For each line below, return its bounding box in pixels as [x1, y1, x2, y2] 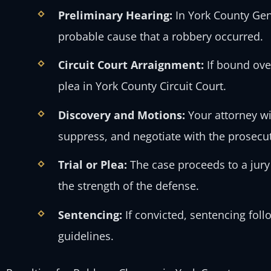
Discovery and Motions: [58, 107, 186, 122]
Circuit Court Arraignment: [58, 57, 204, 73]
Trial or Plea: [58, 157, 128, 172]
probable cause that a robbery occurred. [58, 28, 264, 44]
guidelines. [58, 229, 114, 244]
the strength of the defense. [58, 178, 200, 194]
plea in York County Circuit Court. [58, 79, 227, 94]
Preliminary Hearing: [58, 7, 173, 22]
